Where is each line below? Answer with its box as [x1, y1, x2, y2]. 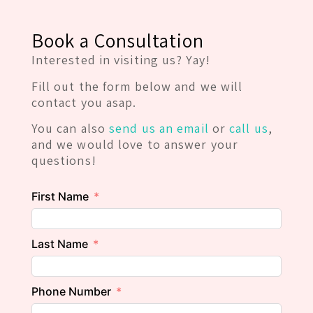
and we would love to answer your [31, 136, 238, 153]
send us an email [109, 120, 209, 137]
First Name [31, 189, 89, 203]
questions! [31, 152, 96, 169]
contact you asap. [31, 94, 137, 110]
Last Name [31, 236, 88, 251]
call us [229, 120, 268, 137]
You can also [31, 120, 110, 137]
